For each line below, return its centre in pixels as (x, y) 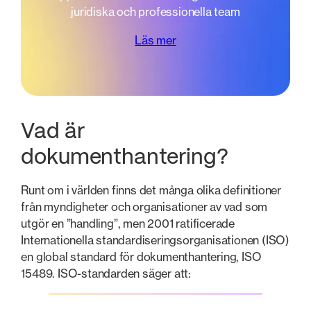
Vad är (53, 132)
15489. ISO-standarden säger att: (106, 274)
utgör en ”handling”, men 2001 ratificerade (128, 224)
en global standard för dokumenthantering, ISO (141, 257)
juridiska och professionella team (155, 12)
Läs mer (155, 40)
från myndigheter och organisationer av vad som (144, 207)
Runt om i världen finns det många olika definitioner (151, 191)
